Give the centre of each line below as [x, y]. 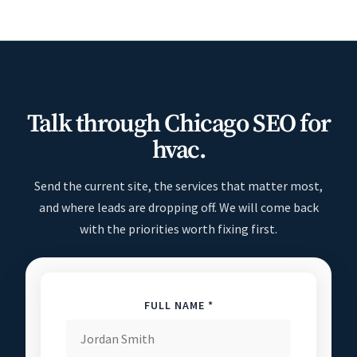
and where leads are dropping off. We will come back [178, 207]
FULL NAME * [178, 305]
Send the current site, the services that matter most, [178, 186]
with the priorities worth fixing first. [178, 229]
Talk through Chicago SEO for [178, 124]
